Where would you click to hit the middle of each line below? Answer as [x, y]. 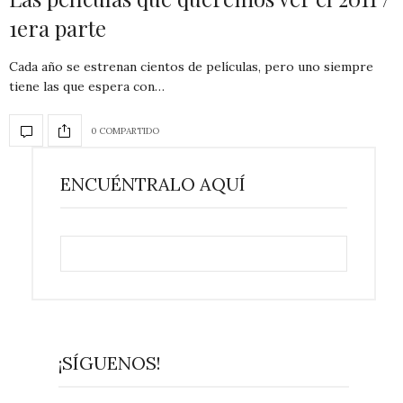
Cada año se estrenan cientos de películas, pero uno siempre [191, 67]
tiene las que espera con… [87, 87]
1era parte [58, 28]
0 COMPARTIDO [125, 130]
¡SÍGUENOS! [110, 363]
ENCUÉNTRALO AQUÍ [153, 184]
